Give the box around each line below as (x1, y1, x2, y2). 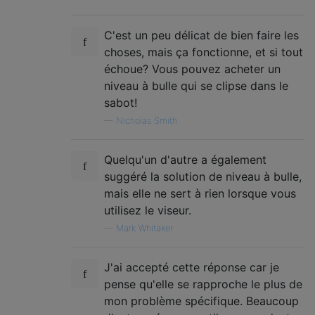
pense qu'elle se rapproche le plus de (104, 277, 302, 291)
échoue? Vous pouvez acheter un (104, 62, 281, 76)
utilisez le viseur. (104, 203, 191, 217)
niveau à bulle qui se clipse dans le (104, 79, 288, 93)
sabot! (104, 96, 137, 110)
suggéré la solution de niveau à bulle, (104, 169, 302, 184)
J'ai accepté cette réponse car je (104, 260, 279, 274)
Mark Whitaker (116, 223, 173, 233)
